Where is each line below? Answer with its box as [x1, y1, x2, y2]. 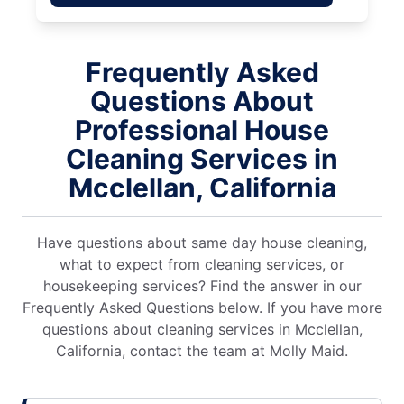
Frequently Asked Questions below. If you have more [22, 298, 382, 317]
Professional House [75, 113, 329, 146]
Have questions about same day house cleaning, [37, 233, 367, 252]
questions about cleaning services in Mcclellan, [41, 319, 363, 338]
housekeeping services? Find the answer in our [42, 276, 362, 295]
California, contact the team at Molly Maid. [56, 341, 348, 360]
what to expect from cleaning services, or [60, 254, 344, 273]
